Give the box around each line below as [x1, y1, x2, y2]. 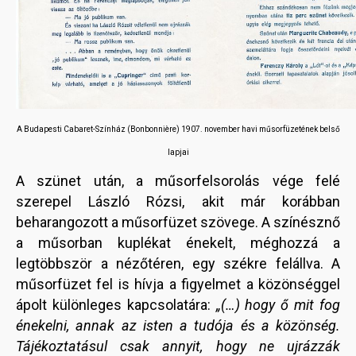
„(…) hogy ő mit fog [215, 296, 341, 314]
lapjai [167, 148, 189, 157]
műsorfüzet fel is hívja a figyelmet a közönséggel [16, 276, 340, 293]
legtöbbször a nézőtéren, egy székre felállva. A [16, 255, 340, 273]
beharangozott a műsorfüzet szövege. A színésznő [16, 214, 340, 231]
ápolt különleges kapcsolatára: [16, 296, 216, 314]
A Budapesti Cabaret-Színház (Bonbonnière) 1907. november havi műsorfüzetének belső [16, 125, 340, 134]
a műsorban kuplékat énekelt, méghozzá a [16, 234, 340, 252]
